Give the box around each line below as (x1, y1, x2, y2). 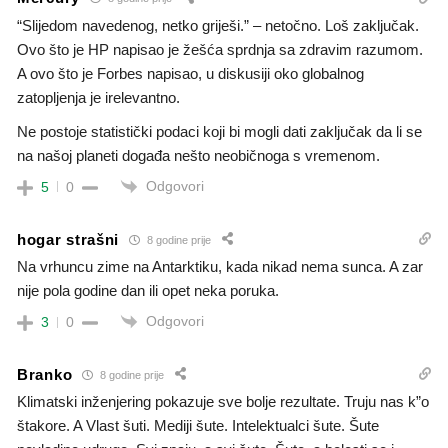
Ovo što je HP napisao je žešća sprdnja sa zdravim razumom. (17, 40, 423, 58)
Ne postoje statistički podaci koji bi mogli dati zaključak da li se (17, 122, 422, 140)
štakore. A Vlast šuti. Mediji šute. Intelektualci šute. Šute (17, 417, 379, 435)
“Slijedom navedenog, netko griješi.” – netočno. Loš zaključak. (17, 16, 419, 34)
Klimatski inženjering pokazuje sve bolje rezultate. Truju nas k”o (17, 393, 429, 411)
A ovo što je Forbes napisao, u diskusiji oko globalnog (17, 64, 364, 82)
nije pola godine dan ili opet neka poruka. (17, 282, 279, 300)
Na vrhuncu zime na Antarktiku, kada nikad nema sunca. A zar (17, 258, 423, 276)
